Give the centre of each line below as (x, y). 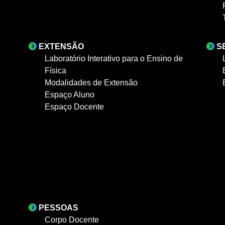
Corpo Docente (72, 219)
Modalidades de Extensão (91, 82)
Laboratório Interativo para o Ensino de (114, 58)
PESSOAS (59, 207)
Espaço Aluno (70, 94)
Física (56, 70)
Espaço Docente (75, 106)
